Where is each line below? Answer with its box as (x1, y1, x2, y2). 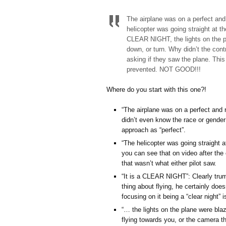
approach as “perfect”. (122, 126, 186, 134)
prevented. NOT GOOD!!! (127, 66, 201, 73)
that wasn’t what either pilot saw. (122, 159, 216, 167)
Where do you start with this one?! (106, 86, 206, 93)
